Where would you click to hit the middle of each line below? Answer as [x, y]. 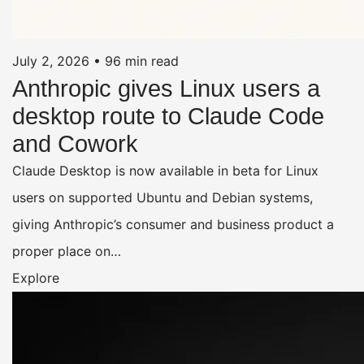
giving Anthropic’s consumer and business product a [173, 224]
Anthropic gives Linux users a [166, 88]
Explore [36, 277]
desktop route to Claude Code [168, 116]
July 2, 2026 [51, 61]
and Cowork [75, 143]
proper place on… [67, 251]
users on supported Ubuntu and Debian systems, [162, 197]
